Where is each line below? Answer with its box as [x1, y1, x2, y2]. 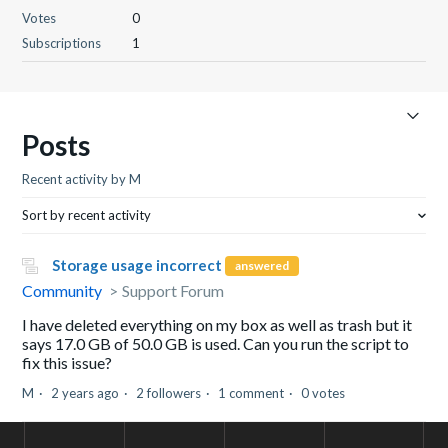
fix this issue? [22, 353, 113, 373]
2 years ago [51, 385, 120, 402]
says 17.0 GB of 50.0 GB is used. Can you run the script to [22, 334, 410, 354]
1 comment [218, 385, 285, 402]
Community [22, 281, 103, 301]
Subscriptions [22, 35, 102, 51]
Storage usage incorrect [52, 256, 223, 275]
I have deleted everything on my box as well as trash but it [22, 315, 413, 335]
